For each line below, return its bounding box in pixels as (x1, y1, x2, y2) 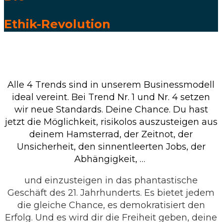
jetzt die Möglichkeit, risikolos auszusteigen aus (4, 116, 218, 128)
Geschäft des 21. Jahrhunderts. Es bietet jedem (7, 187, 215, 199)
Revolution (41, 17, 111, 32)
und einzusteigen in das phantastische (24, 175, 198, 186)
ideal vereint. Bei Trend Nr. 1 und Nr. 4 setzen (12, 92, 210, 103)
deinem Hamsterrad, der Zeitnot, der (29, 129, 193, 140)
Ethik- (4, 17, 41, 32)
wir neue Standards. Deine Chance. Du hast (14, 104, 208, 115)
